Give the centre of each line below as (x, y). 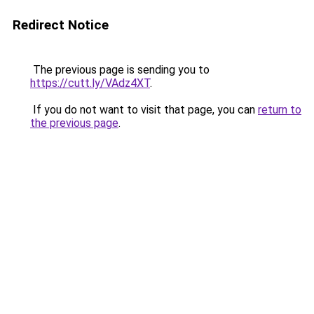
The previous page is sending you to (120, 70)
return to (280, 110)
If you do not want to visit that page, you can (144, 110)
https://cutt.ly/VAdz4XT (90, 83)
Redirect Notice (61, 25)
